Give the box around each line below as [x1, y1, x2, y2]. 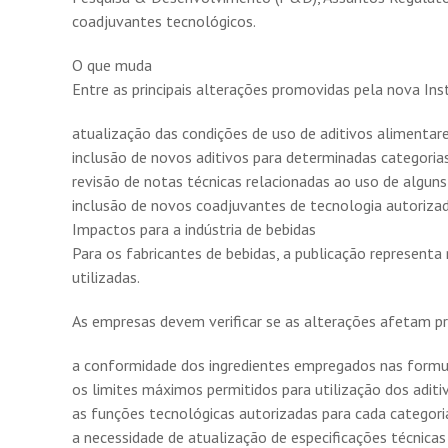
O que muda [72, 55, 152, 75]
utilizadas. [72, 267, 140, 287]
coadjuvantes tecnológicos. [72, 11, 256, 31]
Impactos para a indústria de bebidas [72, 219, 316, 239]
